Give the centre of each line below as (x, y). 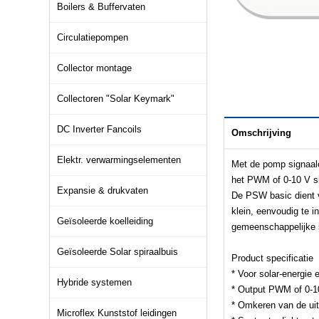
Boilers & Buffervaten (101, 7)
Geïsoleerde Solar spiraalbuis (117, 252)
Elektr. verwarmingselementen (119, 160)
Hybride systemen (94, 282)
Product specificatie (272, 258)
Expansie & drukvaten (103, 190)
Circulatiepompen (93, 37)
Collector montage (94, 68)
